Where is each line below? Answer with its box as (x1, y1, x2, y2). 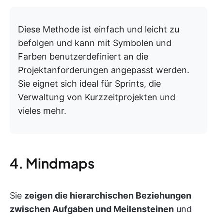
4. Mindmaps (10, 155, 94, 171)
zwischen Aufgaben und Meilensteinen (10, 204, 174, 214)
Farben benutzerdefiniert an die (18, 51, 148, 62)
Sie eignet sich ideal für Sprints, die (18, 78, 161, 89)
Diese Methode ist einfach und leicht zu (18, 24, 179, 34)
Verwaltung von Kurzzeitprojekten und (18, 92, 175, 102)
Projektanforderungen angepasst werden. (18, 65, 189, 75)
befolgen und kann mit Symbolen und (18, 38, 171, 48)
